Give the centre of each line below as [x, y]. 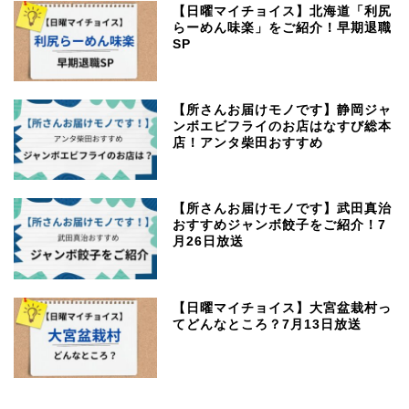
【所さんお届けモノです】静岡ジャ [283, 110]
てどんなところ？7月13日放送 [267, 324]
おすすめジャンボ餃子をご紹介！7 [280, 225]
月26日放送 [209, 242]
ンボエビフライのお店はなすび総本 [283, 127]
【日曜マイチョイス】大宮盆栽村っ [283, 308]
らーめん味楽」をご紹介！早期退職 [283, 28]
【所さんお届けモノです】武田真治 [283, 209]
